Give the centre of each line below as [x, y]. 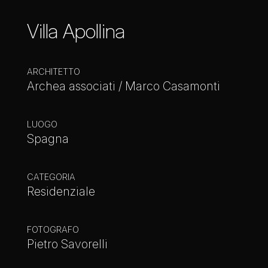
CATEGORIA [51, 177]
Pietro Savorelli [67, 244]
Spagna [48, 139]
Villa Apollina [76, 31]
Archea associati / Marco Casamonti [124, 86]
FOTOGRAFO [53, 229]
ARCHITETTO [54, 71]
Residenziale [61, 191]
